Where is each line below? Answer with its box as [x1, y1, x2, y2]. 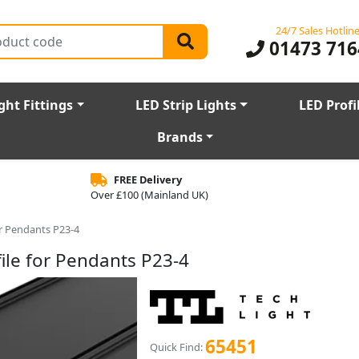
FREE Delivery [113, 172, 182, 188]
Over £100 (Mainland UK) [90, 188, 208, 203]
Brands [156, 128, 203, 147]
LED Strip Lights [135, 96, 237, 115]
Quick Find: [150, 339, 203, 354]
